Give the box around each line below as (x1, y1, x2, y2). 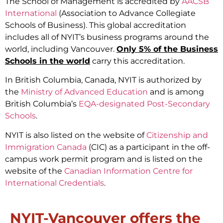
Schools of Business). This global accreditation (5, 20, 186, 30)
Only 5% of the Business (116, 44, 218, 54)
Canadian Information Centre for (64, 166, 193, 176)
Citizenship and (146, 130, 208, 140)
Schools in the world (5, 56, 90, 66)
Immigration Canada (5, 142, 87, 152)
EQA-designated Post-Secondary (79, 99, 210, 109)
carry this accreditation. (90, 56, 185, 66)
